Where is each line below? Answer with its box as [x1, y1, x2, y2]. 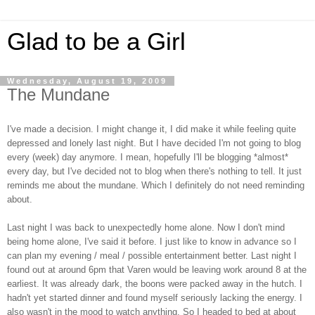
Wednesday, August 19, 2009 [7, 77, 167, 85]
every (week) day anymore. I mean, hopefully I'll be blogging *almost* [7, 151, 288, 162]
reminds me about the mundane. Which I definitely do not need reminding [7, 179, 304, 191]
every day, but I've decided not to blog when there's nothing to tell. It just [7, 165, 302, 176]
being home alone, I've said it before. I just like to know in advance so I [7, 236, 297, 247]
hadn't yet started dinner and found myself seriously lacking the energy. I [7, 292, 302, 303]
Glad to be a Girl [7, 28, 186, 55]
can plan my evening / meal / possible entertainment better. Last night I [7, 250, 297, 261]
